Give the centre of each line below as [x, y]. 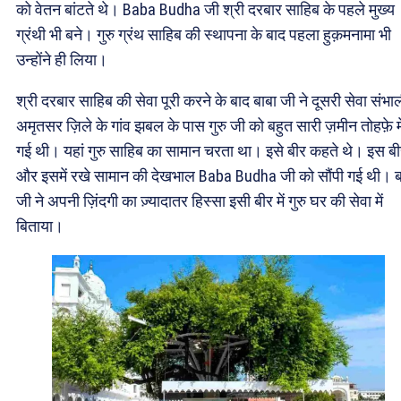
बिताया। [40, 226]
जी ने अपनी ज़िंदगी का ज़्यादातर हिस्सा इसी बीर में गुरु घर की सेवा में [200, 200]
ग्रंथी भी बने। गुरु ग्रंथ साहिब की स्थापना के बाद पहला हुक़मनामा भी [204, 34]
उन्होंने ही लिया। [62, 59]
